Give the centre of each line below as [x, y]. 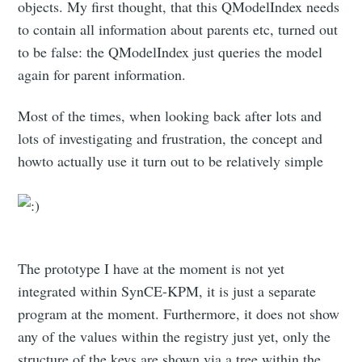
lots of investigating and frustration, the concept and [170, 138]
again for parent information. [102, 74]
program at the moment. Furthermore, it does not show [179, 313]
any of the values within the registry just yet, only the [175, 336]
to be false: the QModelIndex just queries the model [170, 51]
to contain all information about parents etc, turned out [178, 29]
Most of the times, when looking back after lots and [170, 115]
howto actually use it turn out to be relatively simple [171, 160]
